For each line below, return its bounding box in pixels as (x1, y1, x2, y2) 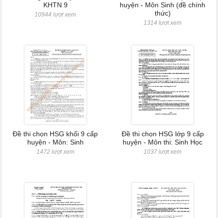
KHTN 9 (43, 1, 68, 9)
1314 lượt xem (144, 19, 182, 26)
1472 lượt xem (36, 148, 74, 155)
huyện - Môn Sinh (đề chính (120, 1, 206, 9)
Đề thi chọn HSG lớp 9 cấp (121, 130, 204, 138)
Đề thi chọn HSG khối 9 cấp (13, 130, 98, 138)
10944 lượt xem (35, 11, 76, 18)
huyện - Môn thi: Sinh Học (123, 138, 203, 146)
